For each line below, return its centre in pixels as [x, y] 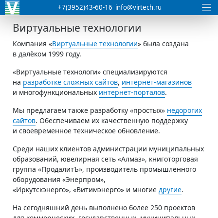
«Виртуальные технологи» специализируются [90, 72]
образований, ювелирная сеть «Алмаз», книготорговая [105, 159]
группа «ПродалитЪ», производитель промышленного [104, 169]
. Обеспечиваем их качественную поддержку [112, 120]
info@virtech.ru [139, 7]
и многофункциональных [56, 92]
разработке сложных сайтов [70, 82]
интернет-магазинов [157, 82]
